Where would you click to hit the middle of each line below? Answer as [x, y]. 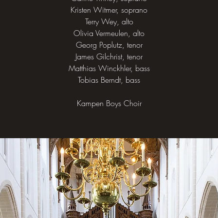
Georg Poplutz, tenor [109, 45]
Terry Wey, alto [109, 21]
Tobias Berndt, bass [109, 80]
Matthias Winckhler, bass [109, 68]
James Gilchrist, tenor [109, 56]
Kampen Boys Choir [109, 103]
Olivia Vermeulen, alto [109, 33]
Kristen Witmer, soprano [109, 10]
